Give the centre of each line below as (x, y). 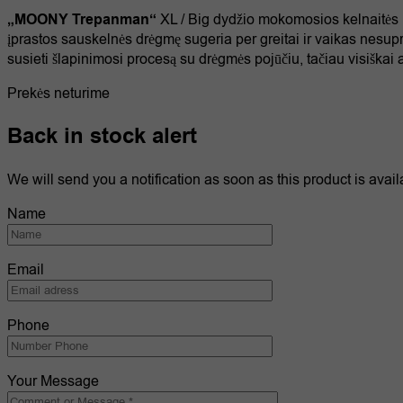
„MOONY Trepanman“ (82, 20)
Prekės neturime (58, 94)
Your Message (53, 382)
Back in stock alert (102, 137)
